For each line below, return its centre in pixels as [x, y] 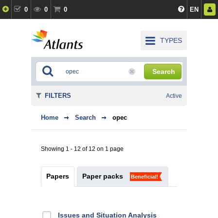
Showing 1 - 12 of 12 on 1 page [82, 149]
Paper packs [103, 176]
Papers [58, 176]
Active [174, 96]
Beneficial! [145, 177]
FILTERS [58, 96]
